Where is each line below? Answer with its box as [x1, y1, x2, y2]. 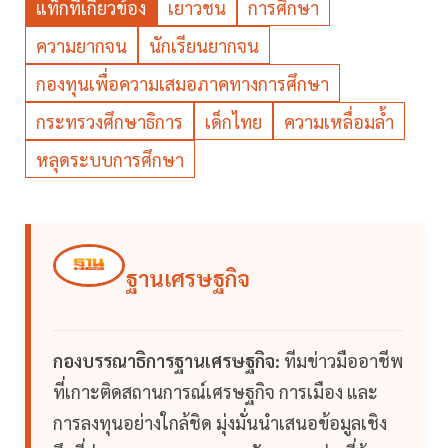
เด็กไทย [205, 110, 262, 134]
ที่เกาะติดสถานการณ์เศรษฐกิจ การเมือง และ [53, 380, 378, 404]
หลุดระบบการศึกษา [36, 148, 184, 172]
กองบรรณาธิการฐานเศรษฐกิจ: [53, 349, 280, 373]
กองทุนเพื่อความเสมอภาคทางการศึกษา [36, 72, 329, 96]
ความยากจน [36, 34, 127, 58]
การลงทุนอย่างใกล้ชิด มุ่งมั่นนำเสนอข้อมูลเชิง [53, 411, 387, 435]
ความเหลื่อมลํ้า [284, 110, 394, 134]
